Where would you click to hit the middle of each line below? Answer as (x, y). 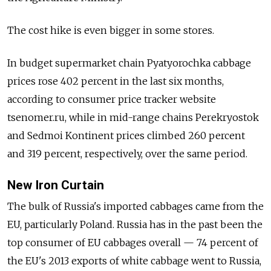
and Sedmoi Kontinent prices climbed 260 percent (126, 136)
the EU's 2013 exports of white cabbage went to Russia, (134, 261)
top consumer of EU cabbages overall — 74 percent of (133, 243)
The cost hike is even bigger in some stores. (111, 31)
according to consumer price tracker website (112, 100)
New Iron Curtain (56, 185)
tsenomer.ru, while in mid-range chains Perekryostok (133, 118)
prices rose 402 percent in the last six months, (116, 81)
